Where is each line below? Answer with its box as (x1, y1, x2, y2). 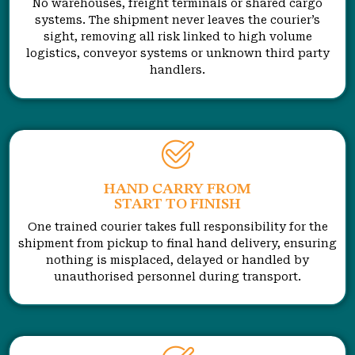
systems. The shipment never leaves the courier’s (35, 13, 320, 27)
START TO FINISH (114, 197, 241, 212)
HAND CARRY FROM (104, 181, 251, 197)
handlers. (150, 63, 205, 77)
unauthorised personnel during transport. (54, 269, 301, 283)
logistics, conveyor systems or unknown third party (25, 47, 330, 60)
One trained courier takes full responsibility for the (27, 219, 328, 233)
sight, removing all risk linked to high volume (43, 30, 312, 44)
